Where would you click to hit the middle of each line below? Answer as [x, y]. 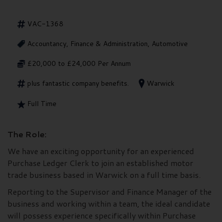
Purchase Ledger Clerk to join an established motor [100, 163]
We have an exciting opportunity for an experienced [101, 151]
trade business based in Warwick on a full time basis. [104, 175]
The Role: [27, 134]
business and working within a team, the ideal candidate [109, 204]
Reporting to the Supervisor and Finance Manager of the [110, 192]
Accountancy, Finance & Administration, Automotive [108, 43]
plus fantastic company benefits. [78, 83]
